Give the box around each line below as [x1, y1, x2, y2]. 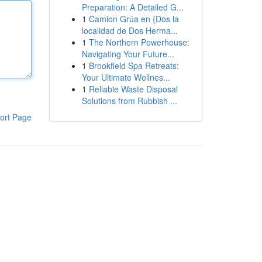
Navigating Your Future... [81, 48, 174, 60]
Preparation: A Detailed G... [81, 1, 184, 13]
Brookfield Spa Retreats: [88, 60, 179, 71]
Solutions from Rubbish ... [81, 95, 177, 106]
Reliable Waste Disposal [88, 83, 178, 95]
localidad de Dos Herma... [81, 25, 178, 36]
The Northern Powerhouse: [88, 36, 189, 48]
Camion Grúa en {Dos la [88, 13, 179, 25]
